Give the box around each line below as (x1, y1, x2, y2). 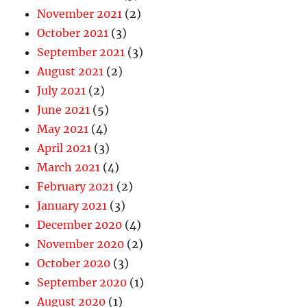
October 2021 (37, 26, 109, 40)
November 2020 (37, 237, 125, 251)
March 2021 (37, 160, 101, 175)
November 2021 (37, 7, 123, 21)
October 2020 (37, 256, 111, 271)
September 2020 (37, 275, 127, 290)
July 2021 (37, 84, 86, 98)
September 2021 (37, 45, 125, 60)
